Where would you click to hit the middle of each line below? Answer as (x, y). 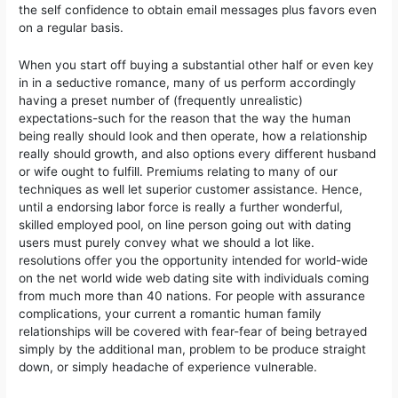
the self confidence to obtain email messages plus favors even (198, 9)
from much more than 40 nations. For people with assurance (192, 295)
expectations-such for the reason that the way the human (185, 118)
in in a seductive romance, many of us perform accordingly (188, 82)
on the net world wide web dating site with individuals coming (194, 278)
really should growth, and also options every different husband (198, 153)
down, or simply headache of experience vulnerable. (168, 366)
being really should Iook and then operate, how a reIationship (193, 135)
